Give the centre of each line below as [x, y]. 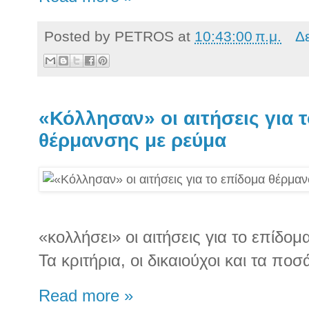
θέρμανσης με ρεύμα [132, 140]
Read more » [86, 296]
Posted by [79, 37]
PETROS [144, 37]
